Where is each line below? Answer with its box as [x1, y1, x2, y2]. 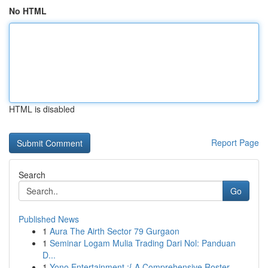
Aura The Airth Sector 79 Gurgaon [50, 225, 179, 237]
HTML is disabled [9, 103, 75, 115]
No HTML [9, 5, 47, 17]
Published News [19, 213, 79, 225]
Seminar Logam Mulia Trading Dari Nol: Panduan [50, 237, 236, 249]
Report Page [211, 136, 259, 148]
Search [19, 169, 45, 181]
